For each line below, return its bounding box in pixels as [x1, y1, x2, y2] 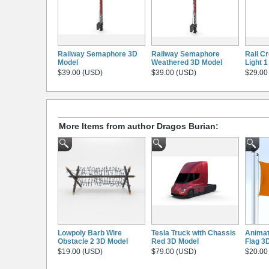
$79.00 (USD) [151, 247, 196, 256]
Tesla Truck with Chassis [151, 229, 236, 238]
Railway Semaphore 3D [58, 49, 138, 58]
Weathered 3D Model [151, 58, 222, 67]
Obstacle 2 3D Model [58, 237, 128, 246]
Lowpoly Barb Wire [58, 229, 122, 238]
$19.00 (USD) [58, 247, 103, 256]
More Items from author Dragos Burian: [59, 121, 219, 131]
